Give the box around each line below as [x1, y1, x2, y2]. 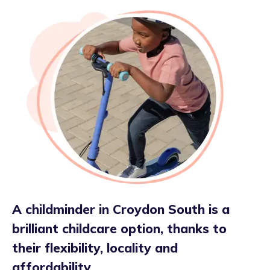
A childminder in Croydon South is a [12, 201, 230, 218]
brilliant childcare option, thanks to [12, 221, 227, 237]
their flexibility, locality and [12, 240, 178, 256]
